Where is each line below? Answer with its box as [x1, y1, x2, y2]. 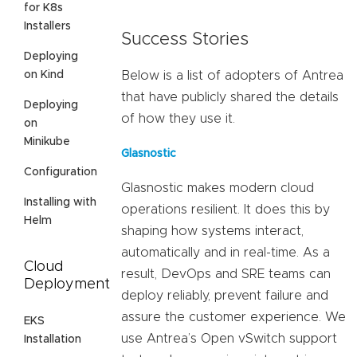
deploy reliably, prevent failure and [121, 288, 328, 302]
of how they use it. [121, 112, 235, 125]
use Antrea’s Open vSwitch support [121, 331, 337, 345]
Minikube [24, 135, 70, 147]
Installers [24, 20, 71, 32]
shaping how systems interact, [121, 224, 304, 237]
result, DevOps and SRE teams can [121, 267, 331, 280]
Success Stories [121, 30, 249, 49]
